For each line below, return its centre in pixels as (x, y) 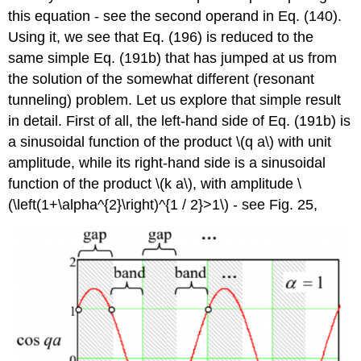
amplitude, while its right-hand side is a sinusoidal (167, 162)
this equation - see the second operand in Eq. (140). (175, 16)
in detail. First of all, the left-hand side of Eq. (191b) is (180, 120)
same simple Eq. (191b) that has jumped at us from (173, 58)
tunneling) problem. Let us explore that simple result (175, 100)
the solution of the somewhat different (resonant (162, 79)
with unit (303, 141)
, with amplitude (245, 183)
